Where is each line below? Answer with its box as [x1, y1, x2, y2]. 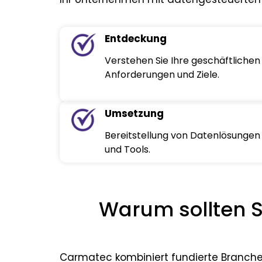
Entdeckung [105, 32, 167, 46]
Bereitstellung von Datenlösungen [105, 129, 261, 143]
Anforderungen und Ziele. [105, 68, 220, 82]
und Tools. [105, 143, 151, 157]
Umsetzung [105, 106, 164, 121]
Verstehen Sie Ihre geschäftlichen [105, 54, 261, 68]
